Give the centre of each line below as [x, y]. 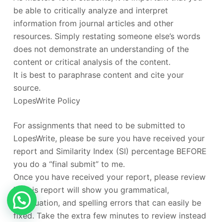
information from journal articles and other [93, 23]
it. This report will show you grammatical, [91, 190]
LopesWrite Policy [47, 100]
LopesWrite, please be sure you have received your [109, 138]
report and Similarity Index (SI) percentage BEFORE [110, 151]
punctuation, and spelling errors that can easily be [107, 202]
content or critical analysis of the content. [92, 62]
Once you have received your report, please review [109, 177]
